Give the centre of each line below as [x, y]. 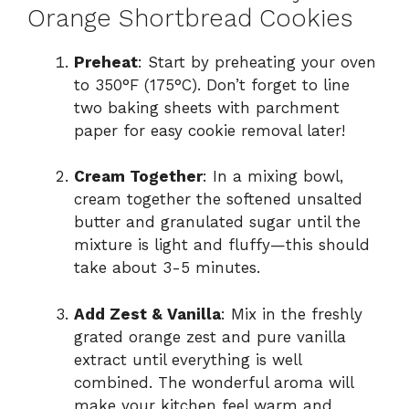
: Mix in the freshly [292, 314]
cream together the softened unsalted [218, 199]
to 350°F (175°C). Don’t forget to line [212, 84]
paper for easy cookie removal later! [210, 130]
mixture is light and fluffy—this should [222, 245]
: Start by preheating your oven [257, 62]
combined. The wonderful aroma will [214, 382]
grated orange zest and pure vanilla [210, 336]
